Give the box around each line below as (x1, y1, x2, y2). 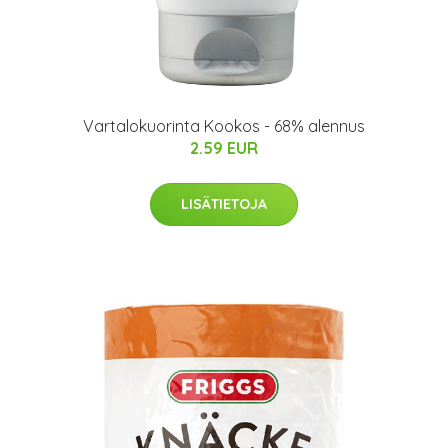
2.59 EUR (190, 138, 258, 159)
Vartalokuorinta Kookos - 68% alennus (83, 116, 365, 137)
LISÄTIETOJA (181, 195, 267, 214)
